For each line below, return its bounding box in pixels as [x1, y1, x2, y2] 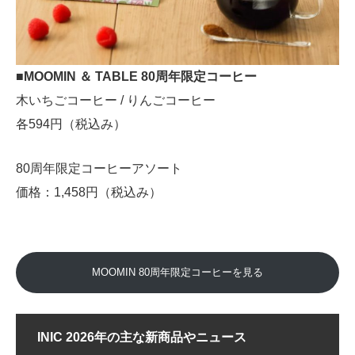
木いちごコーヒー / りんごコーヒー [16, 94, 216, 108]
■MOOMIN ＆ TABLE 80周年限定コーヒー [16, 70, 257, 84]
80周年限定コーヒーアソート [16, 162, 182, 176]
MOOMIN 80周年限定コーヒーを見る [92, 265, 263, 278]
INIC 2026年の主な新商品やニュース [37, 330, 246, 344]
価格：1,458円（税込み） [16, 185, 162, 200]
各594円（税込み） [16, 117, 126, 132]
